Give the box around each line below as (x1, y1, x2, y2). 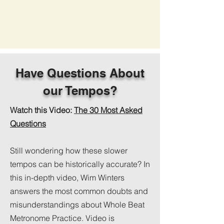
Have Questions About (15, 65, 144, 80)
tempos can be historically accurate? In (10, 158, 150, 169)
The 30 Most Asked (74, 104, 142, 115)
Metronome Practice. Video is (10, 212, 114, 223)
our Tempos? (42, 83, 117, 97)
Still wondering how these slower (10, 145, 127, 155)
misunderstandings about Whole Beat (10, 199, 144, 209)
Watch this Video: (10, 104, 74, 115)
